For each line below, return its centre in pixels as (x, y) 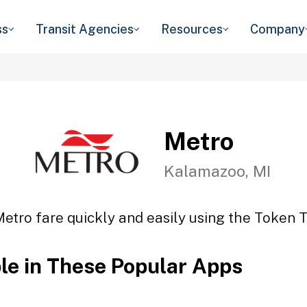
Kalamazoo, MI (217, 171)
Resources (192, 29)
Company (278, 29)
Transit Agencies (85, 29)
